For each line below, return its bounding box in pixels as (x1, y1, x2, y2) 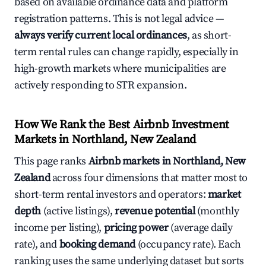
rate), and (14, 237, 59, 251)
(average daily (168, 221, 233, 235)
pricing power (103, 221, 169, 235)
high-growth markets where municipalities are (14, 62, 226, 75)
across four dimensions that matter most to (50, 171, 248, 185)
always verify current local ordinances (14, 28, 187, 42)
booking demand (59, 237, 136, 251)
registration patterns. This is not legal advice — (14, 12, 224, 26)
